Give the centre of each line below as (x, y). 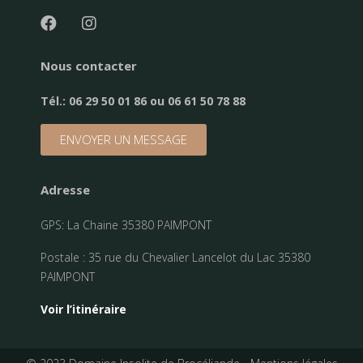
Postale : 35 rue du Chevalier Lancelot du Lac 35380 (175, 257)
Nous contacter (89, 65)
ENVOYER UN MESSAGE (124, 139)
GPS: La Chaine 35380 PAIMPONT (126, 224)
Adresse (65, 189)
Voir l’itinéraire (83, 309)
